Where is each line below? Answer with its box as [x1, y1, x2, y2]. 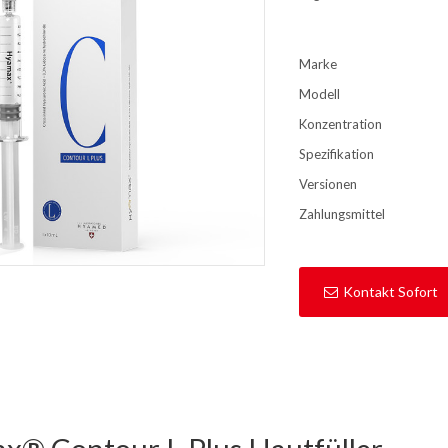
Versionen [298, 175, 357, 192]
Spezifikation [298, 145, 374, 162]
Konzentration [298, 115, 382, 132]
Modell [298, 85, 340, 102]
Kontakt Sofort [343, 283, 439, 301]
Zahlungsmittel [298, 205, 385, 222]
